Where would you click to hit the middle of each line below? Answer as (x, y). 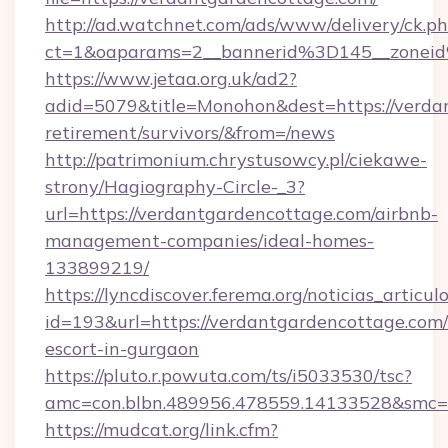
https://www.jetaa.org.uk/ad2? (171, 78)
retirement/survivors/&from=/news (190, 132)
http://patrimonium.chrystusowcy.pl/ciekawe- (236, 159)
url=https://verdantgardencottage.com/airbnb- (241, 213)
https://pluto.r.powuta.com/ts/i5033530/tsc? (228, 375)
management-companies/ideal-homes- (209, 240)
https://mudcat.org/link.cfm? (161, 429)
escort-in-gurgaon (122, 348)
